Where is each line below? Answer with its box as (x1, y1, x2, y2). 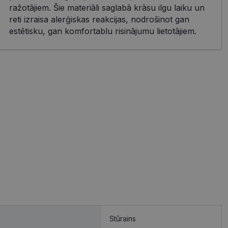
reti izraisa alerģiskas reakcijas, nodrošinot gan (9, 14, 189, 25)
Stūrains (109, 214, 136, 223)
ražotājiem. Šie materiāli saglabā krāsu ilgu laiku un (9, 3, 205, 13)
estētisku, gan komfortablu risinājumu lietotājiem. (9, 26, 196, 37)
